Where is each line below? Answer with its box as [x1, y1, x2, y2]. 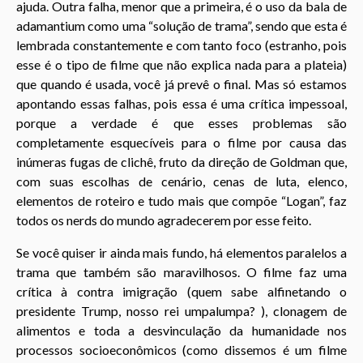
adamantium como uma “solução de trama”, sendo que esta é [16, 18, 347, 34]
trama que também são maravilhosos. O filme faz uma [16, 264, 347, 280]
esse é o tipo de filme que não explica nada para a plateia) [16, 57, 347, 73]
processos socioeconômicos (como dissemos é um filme [16, 342, 347, 358]
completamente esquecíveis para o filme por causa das [16, 135, 347, 151]
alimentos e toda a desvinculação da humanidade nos [16, 322, 347, 339]
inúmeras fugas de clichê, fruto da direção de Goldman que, [16, 154, 347, 170]
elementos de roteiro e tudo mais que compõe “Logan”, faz [16, 193, 347, 209]
